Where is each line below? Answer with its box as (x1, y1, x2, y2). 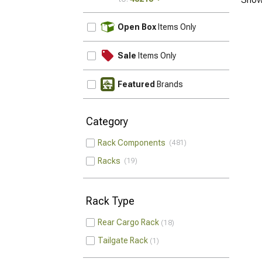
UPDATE (193, 18, 226, 27)
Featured (118, 80, 155, 89)
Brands (155, 80, 183, 89)
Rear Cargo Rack (98, 218, 159, 227)
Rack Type (86, 195, 135, 207)
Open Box (118, 22, 156, 32)
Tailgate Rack (98, 236, 148, 245)
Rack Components (98, 138, 169, 147)
